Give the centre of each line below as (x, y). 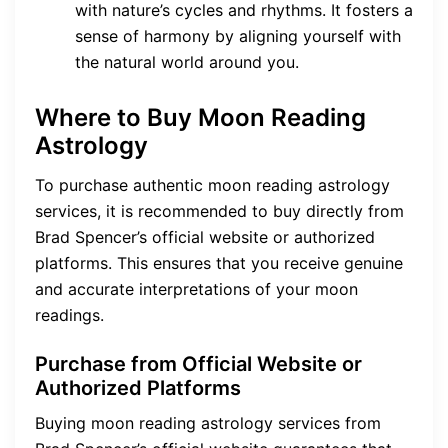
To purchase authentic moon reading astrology (212, 184)
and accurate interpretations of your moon (196, 288)
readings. (69, 314)
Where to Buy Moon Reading (200, 117)
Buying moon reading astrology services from (208, 422)
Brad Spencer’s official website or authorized (205, 236)
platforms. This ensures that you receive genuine (219, 262)
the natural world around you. (187, 61)
